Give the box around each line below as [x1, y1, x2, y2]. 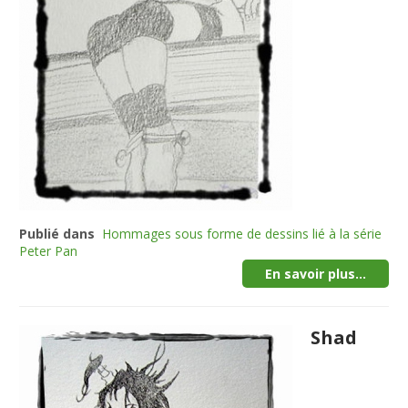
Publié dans [19, 225, 96, 242]
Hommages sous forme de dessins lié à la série [102, 225, 382, 242]
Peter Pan [19, 242, 78, 260]
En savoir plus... [264, 265, 366, 282]
